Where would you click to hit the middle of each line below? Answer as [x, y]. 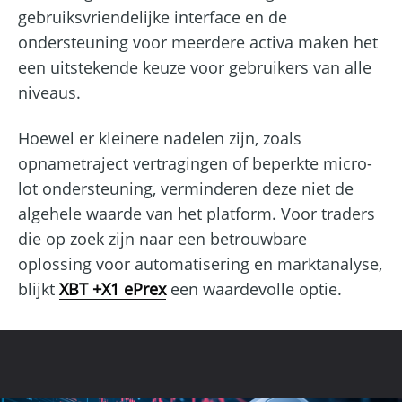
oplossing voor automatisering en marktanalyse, [200, 263]
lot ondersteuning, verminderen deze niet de [186, 188]
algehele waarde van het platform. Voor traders [197, 213]
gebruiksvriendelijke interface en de [153, 17]
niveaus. [49, 92]
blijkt [39, 288]
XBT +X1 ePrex [113, 288]
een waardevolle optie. [254, 288]
